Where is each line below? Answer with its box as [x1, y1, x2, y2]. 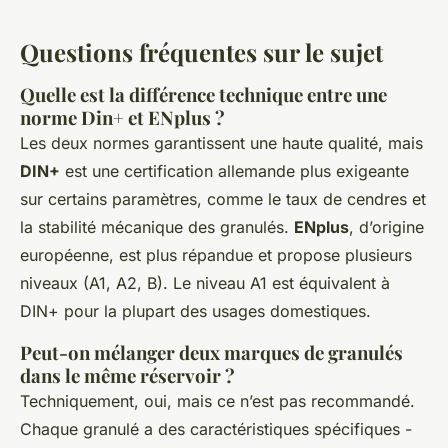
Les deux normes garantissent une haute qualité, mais [20, 132, 423, 153]
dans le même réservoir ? [20, 362, 235, 388]
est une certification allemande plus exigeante [60, 160, 409, 181]
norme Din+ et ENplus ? [20, 104, 225, 130]
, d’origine [349, 216, 424, 237]
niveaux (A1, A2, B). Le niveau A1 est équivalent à [20, 272, 390, 293]
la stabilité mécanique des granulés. [20, 216, 294, 237]
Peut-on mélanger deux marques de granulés [20, 339, 403, 365]
